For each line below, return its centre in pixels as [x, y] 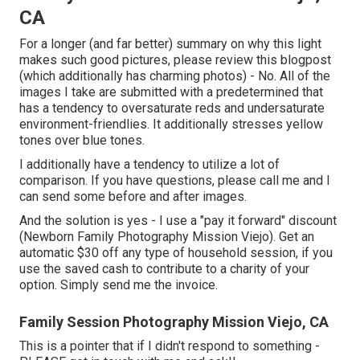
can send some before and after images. [133, 197]
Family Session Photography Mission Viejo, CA [174, 322]
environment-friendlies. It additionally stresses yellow [171, 125]
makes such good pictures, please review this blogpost [175, 60]
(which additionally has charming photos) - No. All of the [175, 76]
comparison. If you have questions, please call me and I [175, 181]
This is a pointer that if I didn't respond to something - [170, 346]
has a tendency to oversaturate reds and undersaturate [172, 108]
